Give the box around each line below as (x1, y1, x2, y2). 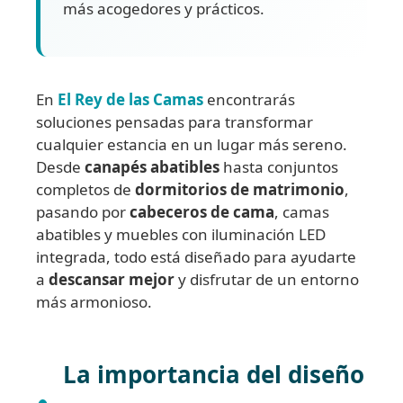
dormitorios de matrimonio (135, 178, 345, 200)
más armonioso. (36, 291, 152, 312)
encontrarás (203, 88, 295, 110)
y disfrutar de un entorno (175, 268, 359, 290)
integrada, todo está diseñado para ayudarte (36, 246, 356, 267)
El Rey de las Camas (58, 88, 203, 110)
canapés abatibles (85, 156, 219, 177)
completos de (36, 178, 135, 200)
